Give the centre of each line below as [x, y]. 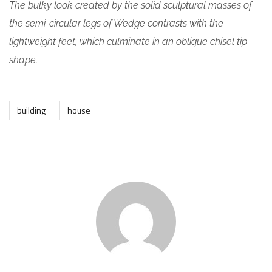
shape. [23, 59]
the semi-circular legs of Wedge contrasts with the [116, 23]
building [31, 110]
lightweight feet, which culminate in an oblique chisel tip [128, 41]
